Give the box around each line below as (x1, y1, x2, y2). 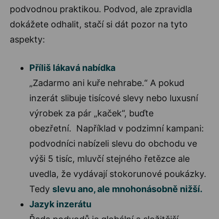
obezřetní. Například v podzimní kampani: (29, 123, 204, 133)
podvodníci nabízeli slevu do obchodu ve (29, 138, 197, 149)
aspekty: (10, 34, 45, 44)
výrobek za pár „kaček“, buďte (29, 108, 153, 118)
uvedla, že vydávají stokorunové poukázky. (29, 168, 206, 179)
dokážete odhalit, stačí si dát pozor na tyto (10, 19, 188, 29)
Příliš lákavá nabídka (29, 62, 115, 73)
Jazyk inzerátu (29, 198, 91, 209)
